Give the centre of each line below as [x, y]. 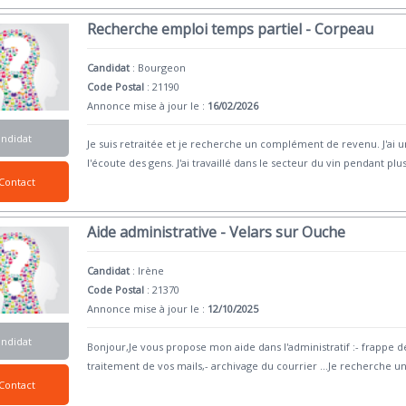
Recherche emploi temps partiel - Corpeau [231, 29]
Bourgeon [162, 68]
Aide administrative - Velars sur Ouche [217, 232]
